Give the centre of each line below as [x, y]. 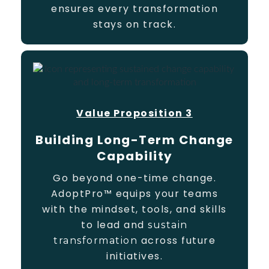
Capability [134, 156]
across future [177, 240]
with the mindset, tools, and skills [134, 209]
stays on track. [134, 24]
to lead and [115, 225]
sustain [168, 225]
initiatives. [134, 256]
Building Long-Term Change [134, 140]
